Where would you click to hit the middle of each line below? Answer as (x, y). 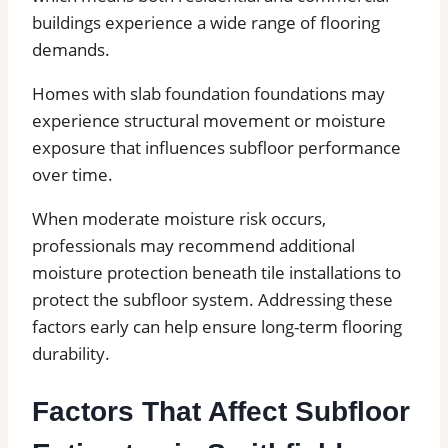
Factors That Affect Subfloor (221, 411)
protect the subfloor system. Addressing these (212, 300)
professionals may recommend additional (193, 246)
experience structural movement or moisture (209, 121)
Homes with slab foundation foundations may (208, 94)
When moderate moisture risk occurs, (179, 219)
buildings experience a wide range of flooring (206, 23)
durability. (71, 354)
